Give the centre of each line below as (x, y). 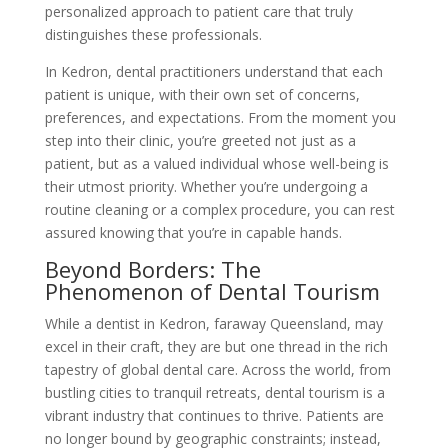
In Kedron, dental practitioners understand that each (213, 71)
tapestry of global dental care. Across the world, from (217, 369)
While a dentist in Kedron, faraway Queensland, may (213, 323)
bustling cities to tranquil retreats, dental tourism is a (214, 392)
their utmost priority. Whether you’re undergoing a (206, 186)
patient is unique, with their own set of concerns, (202, 94)
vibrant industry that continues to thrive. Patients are (214, 415)
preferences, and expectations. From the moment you (220, 117)
